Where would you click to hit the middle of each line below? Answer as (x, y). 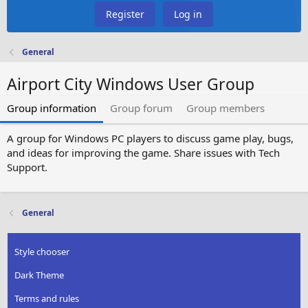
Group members (225, 108)
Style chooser (42, 252)
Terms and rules (47, 299)
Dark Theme (40, 275)
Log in (188, 14)
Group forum (141, 108)
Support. (27, 167)
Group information (52, 108)
